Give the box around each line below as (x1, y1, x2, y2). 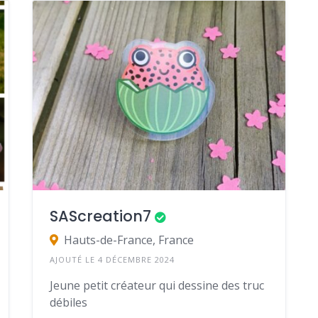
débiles (49, 295, 87, 311)
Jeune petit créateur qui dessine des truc (49, 278, 264, 294)
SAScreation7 (49, 206, 151, 227)
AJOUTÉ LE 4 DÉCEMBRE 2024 (49, 254, 175, 265)
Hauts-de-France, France (63, 232, 194, 248)
